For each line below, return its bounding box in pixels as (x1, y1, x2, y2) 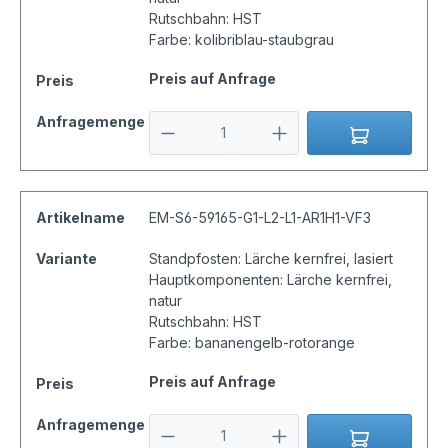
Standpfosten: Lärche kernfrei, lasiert (148, 250, 393, 268)
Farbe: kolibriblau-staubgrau (148, 31, 334, 49)
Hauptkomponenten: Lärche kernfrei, (148, 271, 392, 289)
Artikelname (36, 209, 125, 227)
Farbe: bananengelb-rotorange (148, 334, 355, 352)
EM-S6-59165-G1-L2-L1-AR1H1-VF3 (148, 209, 371, 227)
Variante (36, 250, 97, 268)
